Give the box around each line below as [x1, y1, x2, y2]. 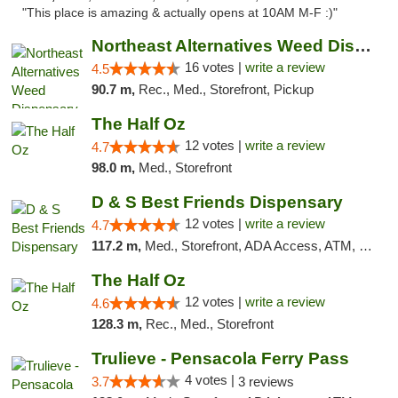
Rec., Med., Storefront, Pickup [138, 82, 314, 97]
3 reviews [237, 374, 294, 389]
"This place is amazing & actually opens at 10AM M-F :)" [22, 6, 338, 20]
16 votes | [184, 60, 245, 75]
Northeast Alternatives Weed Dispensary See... [354, 36, 371, 55]
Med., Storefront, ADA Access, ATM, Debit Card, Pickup [144, 238, 359, 253]
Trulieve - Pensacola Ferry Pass [91, 349, 349, 368]
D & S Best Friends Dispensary [91, 193, 343, 211]
